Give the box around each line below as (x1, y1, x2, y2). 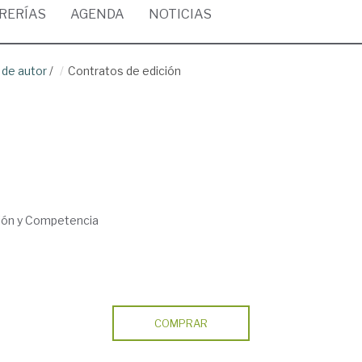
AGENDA (70, 6, 124, 22)
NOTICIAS (149, 6, 212, 22)
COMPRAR (154, 317, 208, 330)
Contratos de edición (68, 64, 181, 78)
